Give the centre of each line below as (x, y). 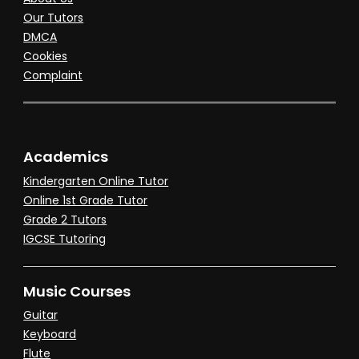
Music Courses (77, 291)
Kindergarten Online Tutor (96, 181)
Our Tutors (54, 17)
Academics (66, 157)
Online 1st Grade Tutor (86, 200)
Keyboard (50, 334)
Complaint (53, 75)
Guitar (41, 315)
